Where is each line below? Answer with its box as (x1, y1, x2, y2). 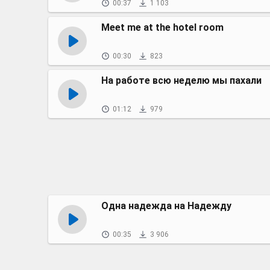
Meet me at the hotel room (101, 22, 224, 33)
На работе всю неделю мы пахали (101, 75, 262, 86)
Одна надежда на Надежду (101, 200, 231, 212)
